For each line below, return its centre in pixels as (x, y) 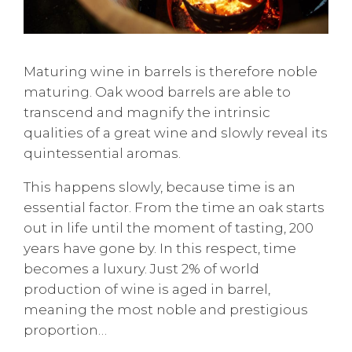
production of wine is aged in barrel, (147, 289)
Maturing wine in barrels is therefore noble (170, 71)
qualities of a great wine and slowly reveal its (176, 133)
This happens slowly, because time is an (159, 187)
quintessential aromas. (102, 153)
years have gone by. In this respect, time (160, 248)
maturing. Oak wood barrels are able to (157, 92)
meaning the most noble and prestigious (166, 310)
